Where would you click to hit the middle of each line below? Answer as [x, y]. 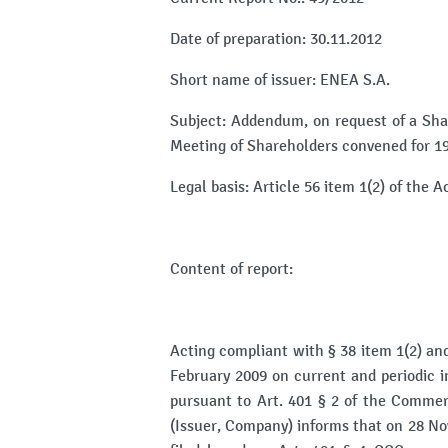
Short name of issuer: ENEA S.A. [280, 80]
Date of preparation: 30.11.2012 [276, 39]
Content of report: [231, 269]
